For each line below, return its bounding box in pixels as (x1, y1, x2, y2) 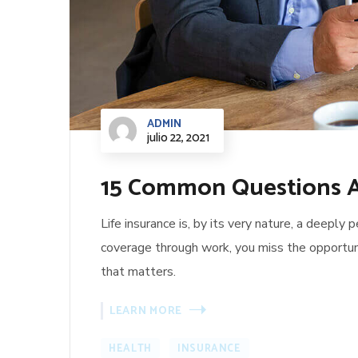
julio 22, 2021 (147, 128, 209, 149)
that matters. (101, 263, 176, 281)
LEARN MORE (109, 301, 182, 320)
